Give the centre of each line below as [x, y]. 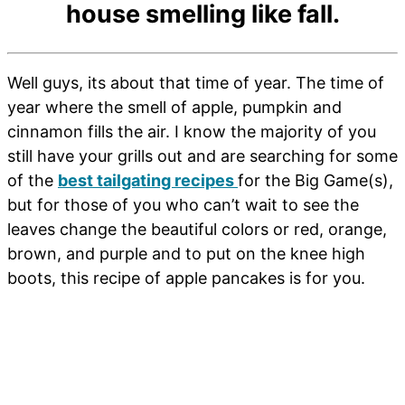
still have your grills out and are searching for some [202, 156]
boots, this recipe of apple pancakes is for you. [186, 278]
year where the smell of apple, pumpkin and [174, 108]
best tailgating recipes [148, 181]
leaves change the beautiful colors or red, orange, [197, 230]
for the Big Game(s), [316, 181]
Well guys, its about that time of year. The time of [196, 83]
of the [33, 181]
